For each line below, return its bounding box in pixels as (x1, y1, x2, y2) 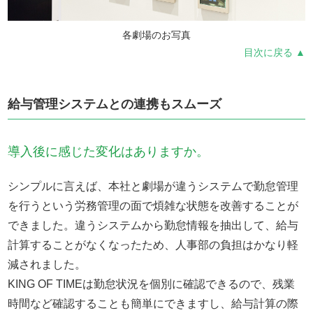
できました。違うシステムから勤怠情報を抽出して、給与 (8, 219, 299, 231)
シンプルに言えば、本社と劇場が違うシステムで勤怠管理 (8, 180, 299, 192)
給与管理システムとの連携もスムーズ (8, 96, 222, 111)
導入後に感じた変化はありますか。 (8, 144, 210, 159)
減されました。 (8, 258, 87, 270)
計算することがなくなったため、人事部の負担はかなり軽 (8, 238, 299, 251)
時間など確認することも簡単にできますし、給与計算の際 (8, 297, 299, 310)
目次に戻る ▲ (243, 46, 305, 58)
